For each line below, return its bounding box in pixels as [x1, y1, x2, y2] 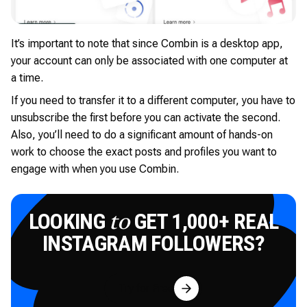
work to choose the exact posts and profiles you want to [11, 145, 277, 158]
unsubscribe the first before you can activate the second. [11, 110, 280, 124]
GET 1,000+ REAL [130, 208, 279, 234]
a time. [11, 71, 43, 84]
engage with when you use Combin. [11, 162, 179, 175]
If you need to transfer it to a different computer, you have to [11, 93, 295, 107]
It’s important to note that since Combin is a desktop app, [11, 36, 283, 50]
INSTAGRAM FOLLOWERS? [42, 230, 265, 256]
